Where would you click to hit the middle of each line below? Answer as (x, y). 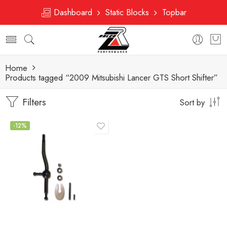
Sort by (192, 102)
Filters (33, 102)
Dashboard (74, 12)
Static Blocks (127, 12)
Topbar (172, 12)
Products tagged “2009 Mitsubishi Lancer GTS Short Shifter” (111, 78)
